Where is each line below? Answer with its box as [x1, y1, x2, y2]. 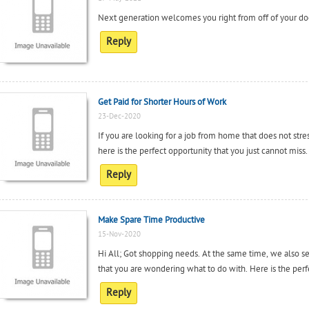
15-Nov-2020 [97, 230, 141, 239]
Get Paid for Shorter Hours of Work [97, 97, 226, 108]
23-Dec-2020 [97, 112, 141, 121]
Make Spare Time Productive [97, 215, 205, 226]
